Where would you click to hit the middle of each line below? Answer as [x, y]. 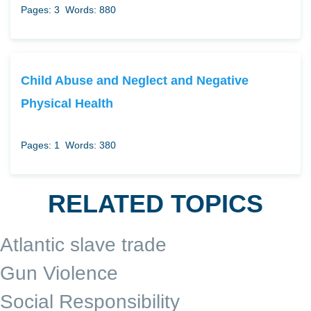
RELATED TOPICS [155, 204]
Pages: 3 [40, 10]
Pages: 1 [40, 145]
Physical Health [67, 103]
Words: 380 [91, 145]
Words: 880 [91, 10]
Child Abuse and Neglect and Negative [135, 81]
